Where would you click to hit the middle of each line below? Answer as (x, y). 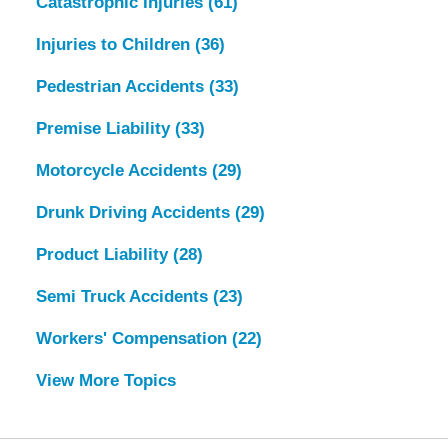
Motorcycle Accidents (123, 170)
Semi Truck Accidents (124, 296)
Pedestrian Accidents (122, 86)
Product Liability (104, 254)
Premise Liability (105, 128)
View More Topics (105, 380)
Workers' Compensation (133, 338)
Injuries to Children (115, 44)
